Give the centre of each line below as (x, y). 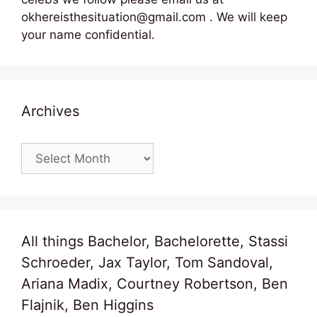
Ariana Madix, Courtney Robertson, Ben (155, 283)
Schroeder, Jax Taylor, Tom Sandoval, (147, 262)
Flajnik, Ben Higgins (87, 305)
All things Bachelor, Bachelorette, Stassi (155, 241)
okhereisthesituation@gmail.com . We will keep (154, 17)
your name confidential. (88, 34)
